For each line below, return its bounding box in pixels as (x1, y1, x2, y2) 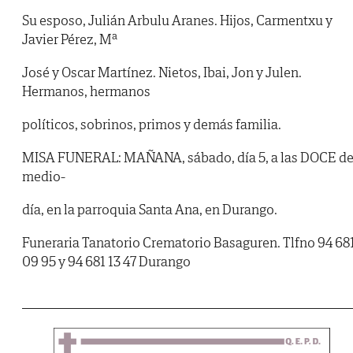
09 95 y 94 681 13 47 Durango (22, 252, 191, 271)
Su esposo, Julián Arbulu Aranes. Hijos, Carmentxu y (22, 11, 333, 30)
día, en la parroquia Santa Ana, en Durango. (22, 200, 277, 219)
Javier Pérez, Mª (22, 30, 117, 49)
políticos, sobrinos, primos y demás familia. (22, 115, 281, 134)
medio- (22, 167, 65, 186)
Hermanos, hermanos (22, 82, 150, 101)
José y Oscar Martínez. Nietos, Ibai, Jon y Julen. (22, 63, 302, 82)
